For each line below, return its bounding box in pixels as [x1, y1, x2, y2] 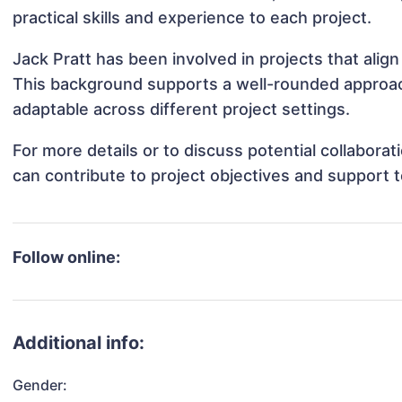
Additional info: [13, 332, 145, 354]
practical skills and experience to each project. [13, 8, 372, 28]
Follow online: [13, 248, 121, 267]
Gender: [13, 376, 68, 395]
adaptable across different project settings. [13, 100, 351, 119]
